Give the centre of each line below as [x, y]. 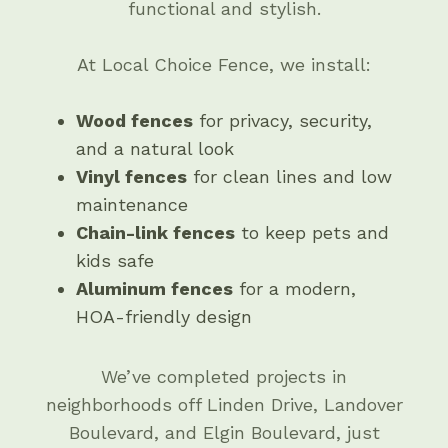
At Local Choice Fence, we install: [224, 64]
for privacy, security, [282, 120]
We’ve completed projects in [224, 376]
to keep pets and [312, 232]
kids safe [115, 260]
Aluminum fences [154, 288]
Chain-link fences [155, 232]
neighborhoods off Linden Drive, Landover [224, 404]
